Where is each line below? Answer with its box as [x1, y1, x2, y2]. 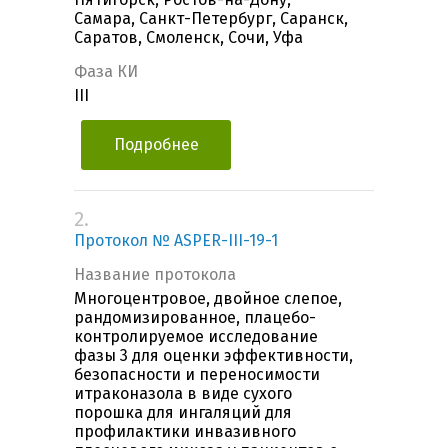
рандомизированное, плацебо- [74, 308, 316, 328]
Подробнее [113, 135, 199, 155]
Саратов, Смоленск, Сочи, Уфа [74, 28, 303, 48]
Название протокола [74, 265, 236, 285]
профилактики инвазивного [74, 422, 296, 442]
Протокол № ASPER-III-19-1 [74, 231, 278, 251]
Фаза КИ [74, 62, 138, 82]
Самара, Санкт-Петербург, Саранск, [74, 9, 348, 29]
